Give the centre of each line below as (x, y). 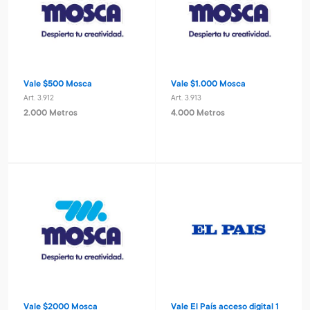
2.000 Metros (50, 114)
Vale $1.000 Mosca (208, 84)
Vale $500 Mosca (57, 84)
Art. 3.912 (38, 99)
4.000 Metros (198, 114)
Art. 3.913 (186, 99)
